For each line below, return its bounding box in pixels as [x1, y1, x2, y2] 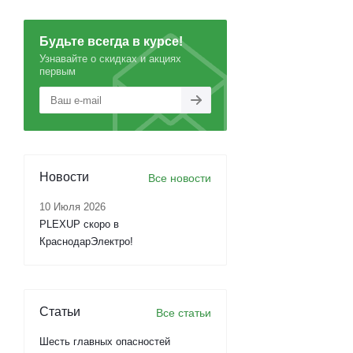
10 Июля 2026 [39, 201, 106, 213]
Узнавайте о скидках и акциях [39, 53, 181, 65]
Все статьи [156, 307, 211, 319]
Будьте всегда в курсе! [39, 35, 183, 48]
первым [39, 65, 76, 77]
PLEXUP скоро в [39, 218, 119, 230]
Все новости [148, 172, 211, 184]
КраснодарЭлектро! [39, 236, 133, 247]
